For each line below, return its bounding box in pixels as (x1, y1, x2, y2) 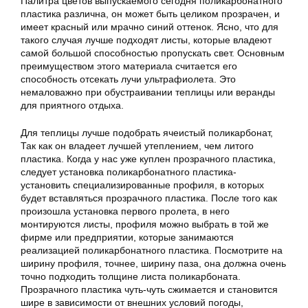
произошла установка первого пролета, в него (21, 205, 230, 217)
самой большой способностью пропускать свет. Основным (21, 47, 285, 58)
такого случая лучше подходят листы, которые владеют (21, 34, 272, 45)
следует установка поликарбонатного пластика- (21, 166, 236, 177)
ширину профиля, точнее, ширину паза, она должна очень (21, 257, 286, 269)
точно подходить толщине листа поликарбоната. (21, 270, 241, 282)
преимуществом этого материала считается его (21, 60, 237, 71)
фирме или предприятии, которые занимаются (21, 231, 234, 243)
